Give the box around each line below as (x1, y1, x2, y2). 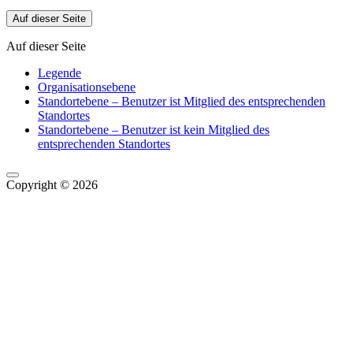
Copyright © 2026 (6, 178, 98, 191)
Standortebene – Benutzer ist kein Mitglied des (38, 123, 269, 136)
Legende (38, 66, 81, 80)
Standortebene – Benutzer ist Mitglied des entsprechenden (38, 95, 325, 108)
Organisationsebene (38, 80, 136, 94)
